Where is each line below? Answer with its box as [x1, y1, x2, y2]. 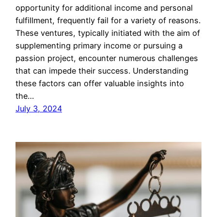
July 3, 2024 [15, 104, 62, 114]
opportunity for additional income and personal [15, 3, 193, 13]
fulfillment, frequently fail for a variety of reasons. [15, 15, 201, 26]
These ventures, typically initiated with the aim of [15, 28, 200, 38]
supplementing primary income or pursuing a [15, 41, 183, 51]
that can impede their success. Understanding [15, 66, 188, 76]
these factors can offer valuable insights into [15, 78, 184, 89]
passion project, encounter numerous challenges [15, 53, 198, 63]
